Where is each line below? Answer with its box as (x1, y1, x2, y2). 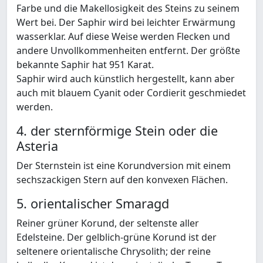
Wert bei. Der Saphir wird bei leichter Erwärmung (16, 16, 235, 29)
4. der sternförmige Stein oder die (16, 122, 218, 140)
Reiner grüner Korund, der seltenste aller (16, 217, 199, 230)
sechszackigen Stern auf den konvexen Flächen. (16, 173, 228, 187)
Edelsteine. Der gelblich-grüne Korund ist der (16, 231, 217, 244)
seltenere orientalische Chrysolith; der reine (16, 245, 211, 258)
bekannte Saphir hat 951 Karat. (16, 58, 154, 72)
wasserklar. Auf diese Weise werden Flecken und (16, 30, 230, 43)
